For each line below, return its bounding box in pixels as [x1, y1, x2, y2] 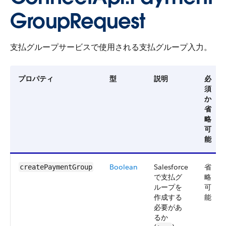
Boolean [109, 162, 138, 172]
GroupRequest [10, 8, 145, 34]
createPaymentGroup [20, 163, 92, 171]
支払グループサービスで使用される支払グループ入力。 [10, 42, 212, 52]
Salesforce [154, 162, 188, 172]
